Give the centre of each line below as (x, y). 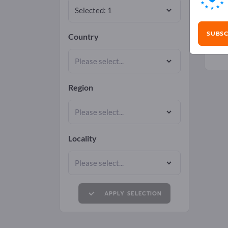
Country (83, 36)
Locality (82, 138)
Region (81, 87)
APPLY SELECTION (133, 194)
